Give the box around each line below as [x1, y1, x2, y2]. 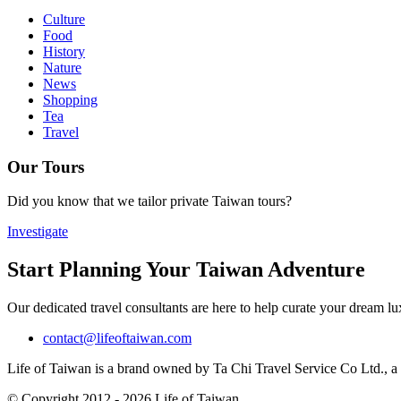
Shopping [43, 91, 98, 107]
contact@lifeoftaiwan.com [43, 330, 192, 346]
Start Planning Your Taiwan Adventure [7, 258, 365, 282]
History [43, 43, 85, 59]
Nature [43, 59, 81, 75]
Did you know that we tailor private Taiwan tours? [7, 193, 292, 209]
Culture [43, 11, 85, 27]
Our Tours [7, 157, 84, 176]
